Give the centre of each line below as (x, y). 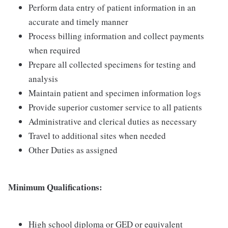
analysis (43, 79)
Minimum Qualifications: (55, 187)
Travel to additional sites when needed (97, 136)
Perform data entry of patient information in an (112, 7)
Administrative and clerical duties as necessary (113, 121)
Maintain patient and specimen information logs (115, 93)
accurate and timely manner (78, 22)
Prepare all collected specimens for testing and (112, 64)
